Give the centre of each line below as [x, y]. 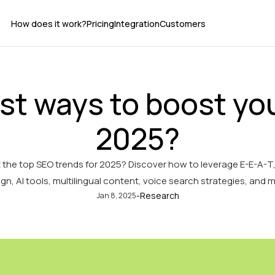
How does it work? [48, 23]
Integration [137, 23]
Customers [182, 23]
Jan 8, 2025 [116, 195]
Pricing [100, 23]
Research [159, 196]
